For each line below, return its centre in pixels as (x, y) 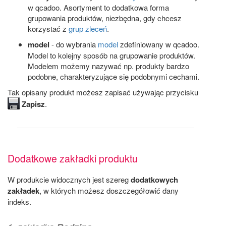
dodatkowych (154, 180)
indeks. (19, 202)
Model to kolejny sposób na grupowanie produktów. (111, 55)
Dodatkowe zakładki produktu (73, 159)
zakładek (23, 191)
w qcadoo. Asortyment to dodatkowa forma (98, 8)
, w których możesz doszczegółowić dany (109, 191)
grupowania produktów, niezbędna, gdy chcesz (105, 18)
